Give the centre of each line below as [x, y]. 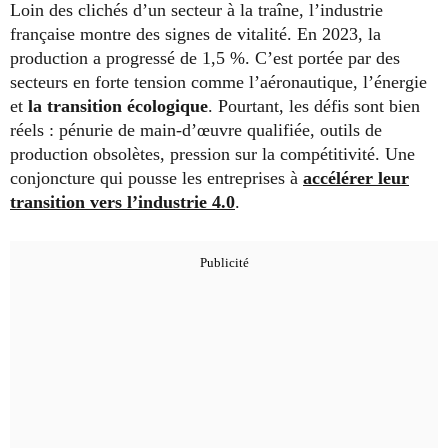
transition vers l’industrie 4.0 [122, 202]
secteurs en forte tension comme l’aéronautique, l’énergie [218, 82]
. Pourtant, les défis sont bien [314, 106]
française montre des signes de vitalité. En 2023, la [195, 34]
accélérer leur [356, 178]
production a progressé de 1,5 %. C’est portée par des [205, 58]
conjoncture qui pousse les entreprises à [156, 178]
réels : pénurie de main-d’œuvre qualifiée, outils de [196, 130]
